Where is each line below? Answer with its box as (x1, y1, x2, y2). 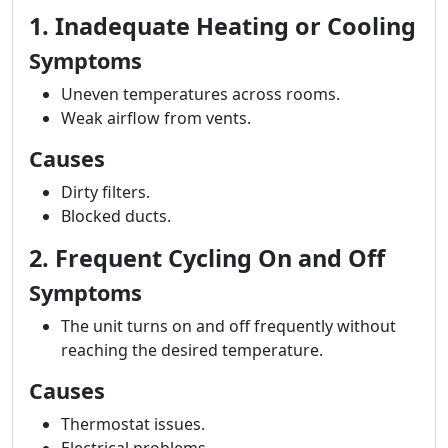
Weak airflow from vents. (61, 107, 251, 129)
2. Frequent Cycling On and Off (29, 242, 385, 274)
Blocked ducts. (61, 205, 171, 227)
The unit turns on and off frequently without (61, 315, 396, 337)
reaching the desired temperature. (61, 339, 323, 361)
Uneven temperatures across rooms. (61, 83, 340, 105)
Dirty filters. (61, 181, 150, 203)
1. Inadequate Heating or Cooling (29, 10, 416, 42)
